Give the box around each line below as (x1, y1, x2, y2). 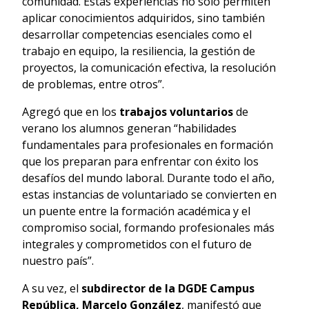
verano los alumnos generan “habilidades (22, 120, 237, 136)
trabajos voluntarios (119, 103, 233, 119)
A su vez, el (22, 280, 81, 296)
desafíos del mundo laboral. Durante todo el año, (22, 170, 275, 186)
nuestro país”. (22, 252, 94, 268)
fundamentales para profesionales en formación (22, 137, 273, 152)
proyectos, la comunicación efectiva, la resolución (22, 59, 276, 75)
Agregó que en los (22, 103, 119, 119)
